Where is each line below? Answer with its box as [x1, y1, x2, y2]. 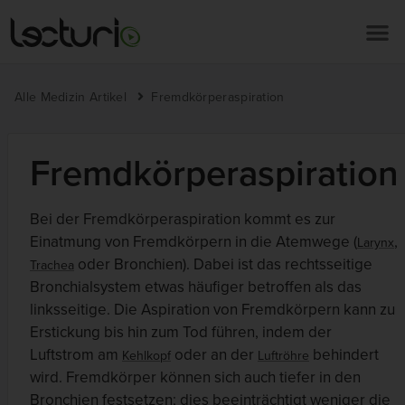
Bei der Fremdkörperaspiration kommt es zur [30, 210, 335, 229]
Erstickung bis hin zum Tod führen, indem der [30, 323, 332, 342]
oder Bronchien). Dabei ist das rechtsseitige [74, 255, 372, 274]
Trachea [30, 258, 74, 273]
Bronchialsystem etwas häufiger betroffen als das [30, 278, 362, 297]
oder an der [171, 345, 258, 364]
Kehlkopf [122, 348, 171, 363]
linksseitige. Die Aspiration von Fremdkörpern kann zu [30, 300, 395, 319]
